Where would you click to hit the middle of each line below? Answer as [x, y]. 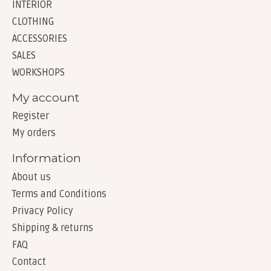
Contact [29, 262]
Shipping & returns [53, 228]
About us [31, 177]
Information [47, 158]
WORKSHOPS [38, 72]
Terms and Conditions [59, 194]
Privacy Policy [43, 211]
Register [31, 116]
